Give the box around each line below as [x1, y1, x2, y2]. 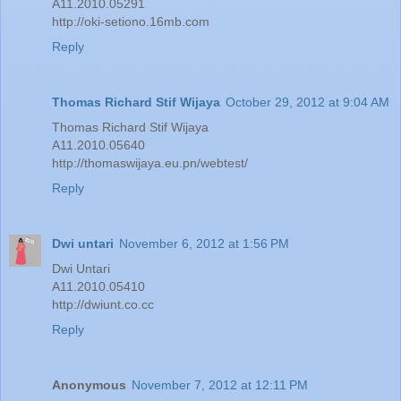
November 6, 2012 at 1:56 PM [119, 236, 289, 252]
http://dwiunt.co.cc [52, 297, 154, 312]
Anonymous [52, 378, 126, 393]
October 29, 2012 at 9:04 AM [226, 95, 389, 110]
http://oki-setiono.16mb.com [52, 14, 209, 30]
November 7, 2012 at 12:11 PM [132, 378, 308, 393]
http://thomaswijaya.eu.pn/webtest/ [52, 156, 248, 171]
